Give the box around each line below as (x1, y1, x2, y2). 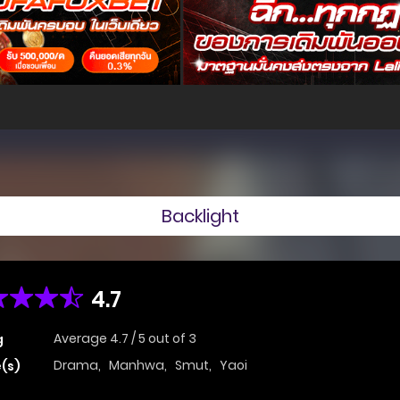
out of (148, 329, 188, 348)
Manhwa (109, 356, 164, 375)
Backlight (161, 203, 239, 229)
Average (54, 329, 110, 348)
